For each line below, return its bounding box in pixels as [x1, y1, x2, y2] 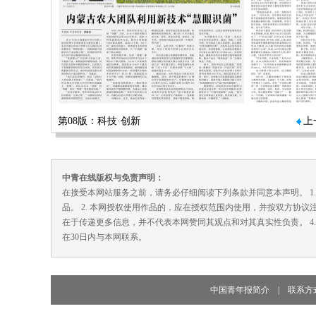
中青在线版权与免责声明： [62, 173, 164, 183]
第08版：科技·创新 [58, 116, 140, 126]
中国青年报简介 [209, 285, 269, 295]
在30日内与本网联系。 [62, 232, 147, 242]
